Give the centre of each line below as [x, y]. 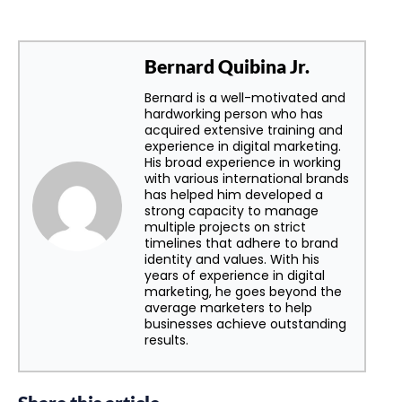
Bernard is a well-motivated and [245, 97]
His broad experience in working [243, 162]
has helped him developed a [234, 194]
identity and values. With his [232, 259]
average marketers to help [228, 307]
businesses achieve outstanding [245, 323]
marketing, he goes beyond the [243, 291]
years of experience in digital [235, 275]
